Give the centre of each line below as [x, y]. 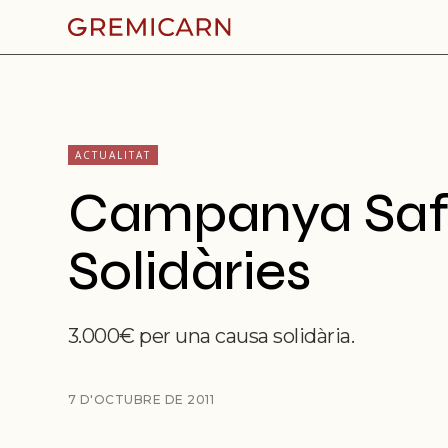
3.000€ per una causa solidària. [210, 336]
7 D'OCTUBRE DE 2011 [140, 399]
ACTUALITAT [112, 155]
